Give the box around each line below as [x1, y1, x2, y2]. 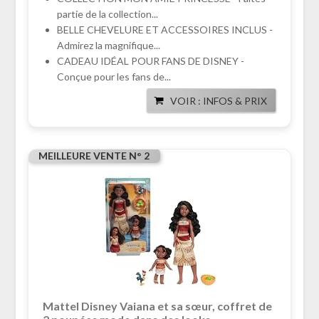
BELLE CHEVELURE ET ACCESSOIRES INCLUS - [56, 23, 273, 36]
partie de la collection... [56, 8, 158, 21]
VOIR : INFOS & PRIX [170, 95, 268, 108]
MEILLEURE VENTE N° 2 [38, 150, 150, 162]
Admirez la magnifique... [56, 39, 160, 52]
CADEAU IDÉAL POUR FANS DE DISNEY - [56, 55, 244, 68]
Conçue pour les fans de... [56, 70, 171, 83]
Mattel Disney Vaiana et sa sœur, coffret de [42, 299, 272, 313]
